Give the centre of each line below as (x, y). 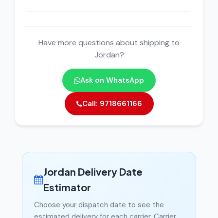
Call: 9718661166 (112, 104)
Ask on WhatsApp (112, 81)
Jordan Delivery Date (93, 172)
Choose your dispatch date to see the (99, 205)
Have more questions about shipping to (109, 43)
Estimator (67, 187)
